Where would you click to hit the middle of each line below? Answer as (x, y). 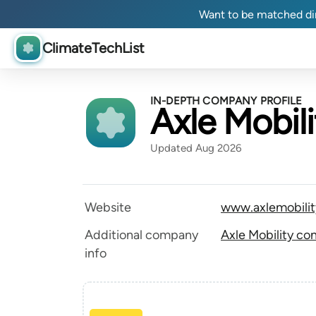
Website (108, 207)
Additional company (141, 235)
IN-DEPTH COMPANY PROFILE (226, 101)
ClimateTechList (93, 48)
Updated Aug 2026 (196, 148)
